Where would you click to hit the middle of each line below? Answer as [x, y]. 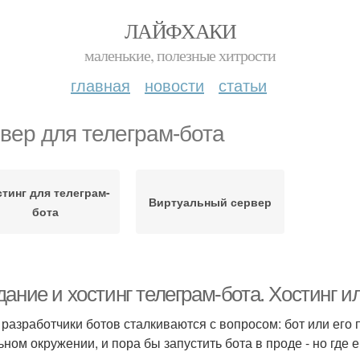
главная [100, 85]
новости [174, 85]
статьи [243, 85]
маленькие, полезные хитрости [180, 55]
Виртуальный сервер [210, 202]
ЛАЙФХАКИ [180, 31]
